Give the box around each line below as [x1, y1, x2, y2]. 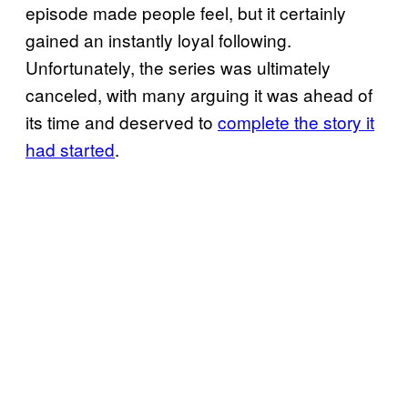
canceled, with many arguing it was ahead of [25, 81, 372, 107]
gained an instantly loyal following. [25, 26, 291, 52]
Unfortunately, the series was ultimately [25, 54, 331, 79]
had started [25, 136, 115, 161]
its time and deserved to [25, 108, 218, 134]
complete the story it [218, 108, 374, 134]
